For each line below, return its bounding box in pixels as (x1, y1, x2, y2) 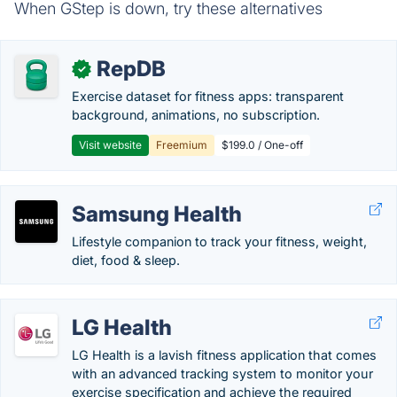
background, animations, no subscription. (72, 107, 320, 122)
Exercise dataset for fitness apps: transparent (72, 89, 344, 104)
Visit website (79, 138, 142, 152)
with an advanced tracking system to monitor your (72, 366, 373, 381)
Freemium (156, 138, 207, 152)
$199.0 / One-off (222, 138, 303, 152)
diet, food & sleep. (72, 253, 180, 268)
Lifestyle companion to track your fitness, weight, (72, 234, 367, 249)
